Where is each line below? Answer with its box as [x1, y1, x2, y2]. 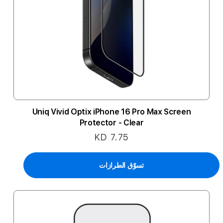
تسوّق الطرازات [99, 161, 144, 169]
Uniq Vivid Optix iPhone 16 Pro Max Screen [32, 107, 191, 116]
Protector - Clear [79, 118, 144, 127]
